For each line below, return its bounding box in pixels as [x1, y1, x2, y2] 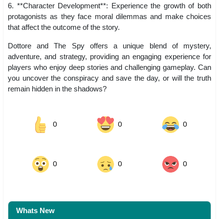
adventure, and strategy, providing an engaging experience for [8, 52, 211, 61]
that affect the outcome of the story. [8, 22, 120, 31]
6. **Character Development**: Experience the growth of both [8, 1, 211, 10]
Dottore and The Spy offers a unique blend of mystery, [8, 41, 211, 50]
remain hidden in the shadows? [8, 84, 107, 93]
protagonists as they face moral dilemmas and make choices [8, 12, 211, 21]
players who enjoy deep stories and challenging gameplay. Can [8, 63, 211, 71]
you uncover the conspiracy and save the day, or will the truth [8, 73, 211, 82]
